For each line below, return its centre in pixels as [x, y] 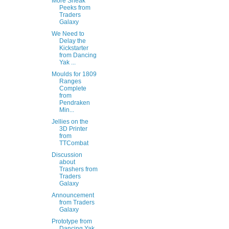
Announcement [73, 195]
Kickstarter [74, 48]
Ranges [70, 81]
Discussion [67, 155]
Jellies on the [70, 122]
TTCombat [74, 143]
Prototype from [72, 221]
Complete [73, 88]
